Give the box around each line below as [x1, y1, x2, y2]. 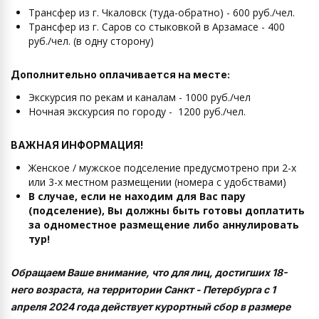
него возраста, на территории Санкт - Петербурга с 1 [11, 283, 276, 296]
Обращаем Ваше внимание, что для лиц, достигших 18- [11, 266, 288, 279]
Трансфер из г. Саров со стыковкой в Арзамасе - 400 [28, 20, 285, 34]
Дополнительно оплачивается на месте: [11, 68, 230, 81]
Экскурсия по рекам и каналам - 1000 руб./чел [28, 90, 251, 105]
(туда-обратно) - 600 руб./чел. [150, 6, 295, 20]
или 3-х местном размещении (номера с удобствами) [28, 175, 289, 189]
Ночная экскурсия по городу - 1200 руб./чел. [28, 105, 246, 119]
